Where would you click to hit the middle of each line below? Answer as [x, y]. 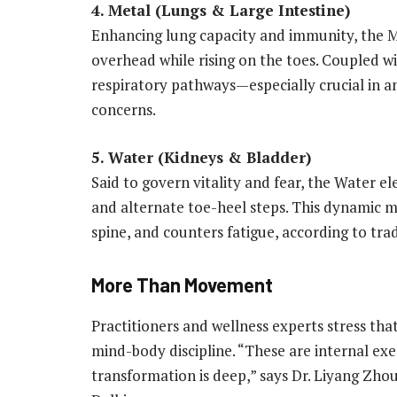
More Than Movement [182, 285]
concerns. [124, 109]
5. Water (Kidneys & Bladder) [201, 157]
